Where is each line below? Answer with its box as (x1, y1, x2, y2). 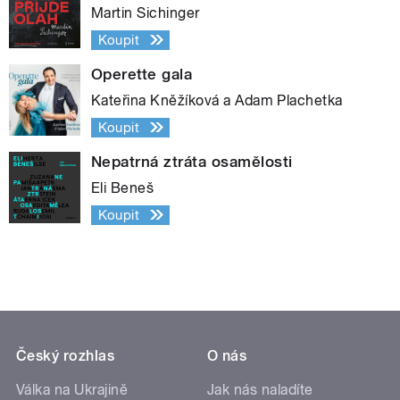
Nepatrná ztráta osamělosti (91, 152, 293, 171)
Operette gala (91, 64, 193, 83)
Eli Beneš (91, 179, 154, 196)
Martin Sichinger (91, 4, 200, 21)
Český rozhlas (16, 347, 115, 365)
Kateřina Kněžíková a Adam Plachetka (91, 91, 343, 109)
